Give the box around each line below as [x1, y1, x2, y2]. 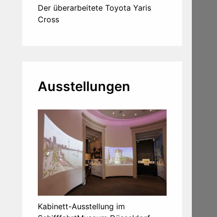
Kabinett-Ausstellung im [38, 201, 125, 211]
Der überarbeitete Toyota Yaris [38, 3, 151, 13]
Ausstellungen [38, 78, 130, 95]
